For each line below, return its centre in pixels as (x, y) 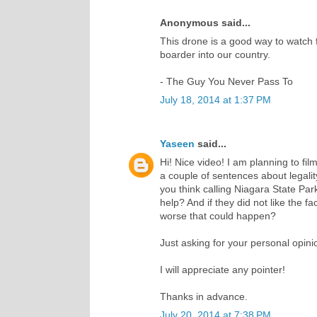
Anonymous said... (205, 22)
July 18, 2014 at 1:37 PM (215, 99)
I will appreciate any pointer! (223, 269)
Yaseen (177, 143)
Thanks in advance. (204, 296)
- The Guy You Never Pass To (226, 81)
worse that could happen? (218, 215)
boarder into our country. (215, 54)
